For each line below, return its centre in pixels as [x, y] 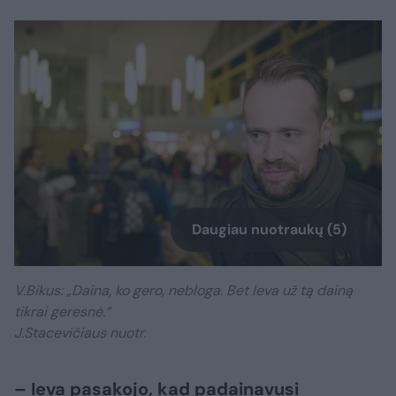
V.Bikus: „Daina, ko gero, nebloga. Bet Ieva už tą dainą [183, 290]
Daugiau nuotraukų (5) [269, 229]
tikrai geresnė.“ [62, 311]
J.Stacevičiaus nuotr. [82, 332]
